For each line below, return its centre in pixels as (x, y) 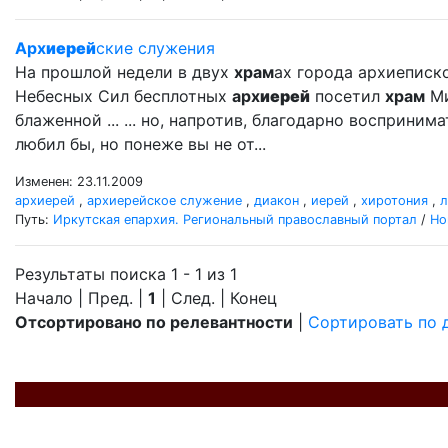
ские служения (155, 48)
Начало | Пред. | (81, 298)
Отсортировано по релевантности (154, 322)
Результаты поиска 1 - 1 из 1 (126, 274)
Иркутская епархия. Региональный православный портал (235, 219)
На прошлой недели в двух (124, 72)
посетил (347, 96)
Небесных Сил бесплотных (123, 96)
